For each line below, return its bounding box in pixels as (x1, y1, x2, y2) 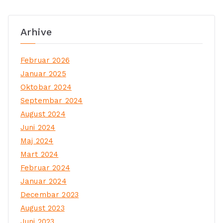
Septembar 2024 (20, 96, 83, 106)
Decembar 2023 (20, 190, 79, 200)
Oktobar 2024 (20, 83, 72, 92)
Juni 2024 (20, 123, 56, 132)
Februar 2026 (20, 56, 70, 65)
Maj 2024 (20, 136, 54, 146)
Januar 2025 (20, 69, 66, 79)
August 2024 (20, 110, 66, 119)
